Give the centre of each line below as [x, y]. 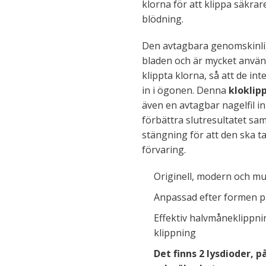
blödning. [163, 19]
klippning [175, 233]
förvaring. [164, 150]
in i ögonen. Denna [185, 90]
